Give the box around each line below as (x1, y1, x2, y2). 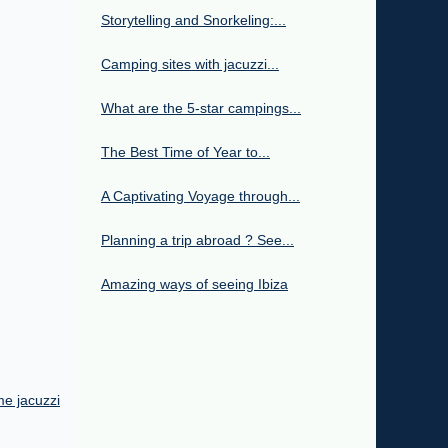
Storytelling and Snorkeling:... (101, 11, 286, 28)
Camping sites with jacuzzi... (101, 55, 279, 72)
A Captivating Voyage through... (101, 187, 300, 204)
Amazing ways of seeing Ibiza (101, 275, 288, 292)
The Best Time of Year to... (101, 143, 270, 160)
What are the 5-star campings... (101, 99, 301, 116)
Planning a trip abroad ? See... (101, 231, 294, 248)
